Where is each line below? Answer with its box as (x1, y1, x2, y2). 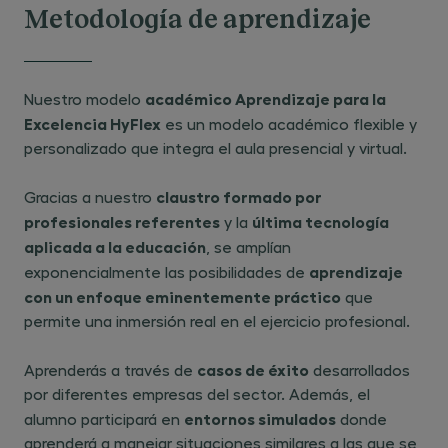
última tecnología (252, 211, 389, 231)
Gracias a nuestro (24, 187, 156, 206)
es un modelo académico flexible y (161, 114, 417, 133)
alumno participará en (24, 409, 184, 428)
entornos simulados (184, 408, 336, 428)
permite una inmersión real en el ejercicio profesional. (24, 311, 410, 330)
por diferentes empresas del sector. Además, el (24, 384, 370, 403)
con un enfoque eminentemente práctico (24, 286, 341, 306)
